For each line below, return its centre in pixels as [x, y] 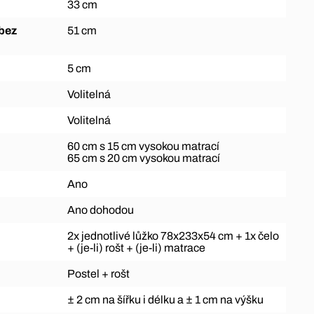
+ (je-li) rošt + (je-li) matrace [136, 247]
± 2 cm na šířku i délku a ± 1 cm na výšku [165, 299]
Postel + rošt [98, 273]
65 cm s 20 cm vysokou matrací [143, 158]
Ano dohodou [100, 210]
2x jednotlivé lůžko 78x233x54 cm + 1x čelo [173, 235]
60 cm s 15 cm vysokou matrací [143, 146]
